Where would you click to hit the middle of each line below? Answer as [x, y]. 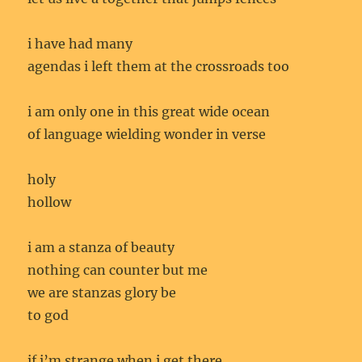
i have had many [80, 43]
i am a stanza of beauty [101, 247]
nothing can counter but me [118, 269]
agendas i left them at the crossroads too [159, 66]
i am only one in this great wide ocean [149, 111]
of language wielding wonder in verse [147, 134]
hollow [50, 202]
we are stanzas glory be [102, 292]
